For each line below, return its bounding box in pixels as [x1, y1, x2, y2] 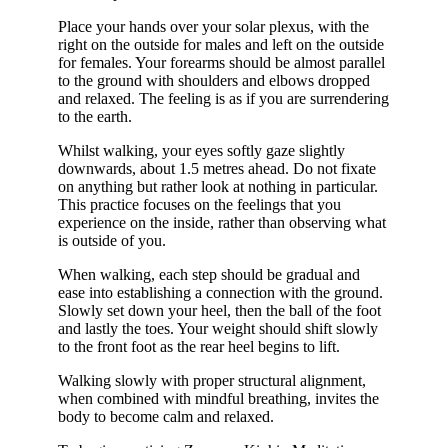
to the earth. [58, 108, 132, 126]
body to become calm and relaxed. [58, 408, 274, 426]
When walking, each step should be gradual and [58, 266, 360, 284]
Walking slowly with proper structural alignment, [58, 372, 366, 390]
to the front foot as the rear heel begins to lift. [58, 338, 340, 356]
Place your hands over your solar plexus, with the [58, 18, 369, 36]
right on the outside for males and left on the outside [58, 36, 384, 54]
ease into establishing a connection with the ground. [58, 284, 383, 302]
